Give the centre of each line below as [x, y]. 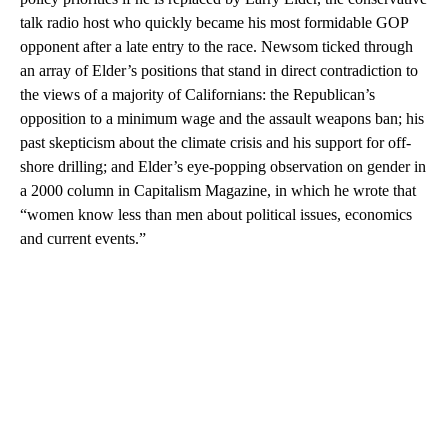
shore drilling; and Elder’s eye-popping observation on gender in [223, 167]
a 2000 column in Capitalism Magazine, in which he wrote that [218, 191]
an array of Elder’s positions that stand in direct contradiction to [219, 71]
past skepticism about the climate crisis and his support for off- [215, 143]
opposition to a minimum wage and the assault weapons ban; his [222, 119]
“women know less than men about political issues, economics [216, 215]
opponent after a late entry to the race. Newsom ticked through [216, 47]
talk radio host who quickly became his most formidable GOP [214, 23]
